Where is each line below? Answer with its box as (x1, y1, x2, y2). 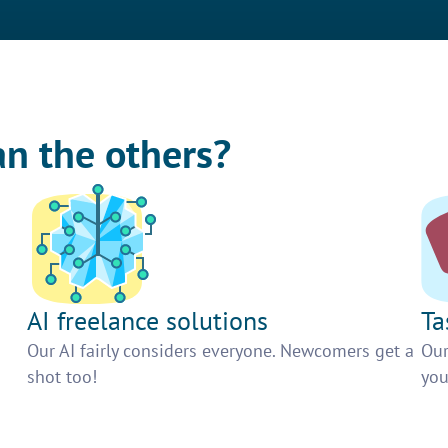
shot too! (26, 365, 97, 388)
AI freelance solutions (26, 304, 268, 337)
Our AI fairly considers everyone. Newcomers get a (26, 339, 414, 362)
